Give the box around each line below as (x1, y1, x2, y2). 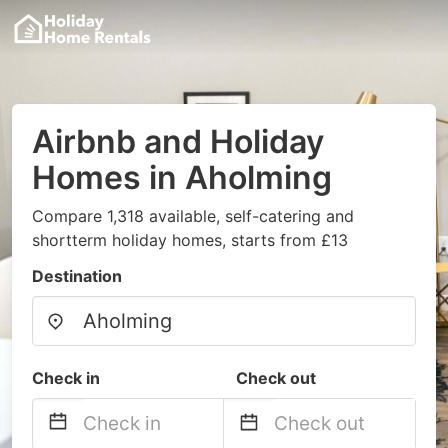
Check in (32, 368, 100, 388)
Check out (236, 368, 316, 388)
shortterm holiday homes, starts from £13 (32, 230, 348, 250)
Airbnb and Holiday (32, 122, 324, 161)
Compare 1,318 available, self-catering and (32, 206, 354, 226)
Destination (32, 266, 122, 286)
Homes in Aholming (32, 158, 332, 197)
